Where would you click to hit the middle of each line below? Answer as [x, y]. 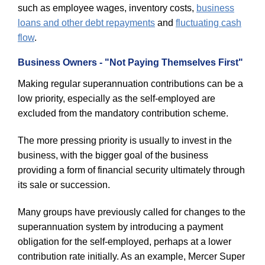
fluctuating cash [209, 22]
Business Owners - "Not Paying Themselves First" [130, 63]
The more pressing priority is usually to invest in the [125, 140]
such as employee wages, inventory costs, [107, 8]
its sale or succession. [64, 185]
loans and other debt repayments [86, 22]
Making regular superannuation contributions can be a [130, 83]
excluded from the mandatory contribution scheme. [123, 113]
